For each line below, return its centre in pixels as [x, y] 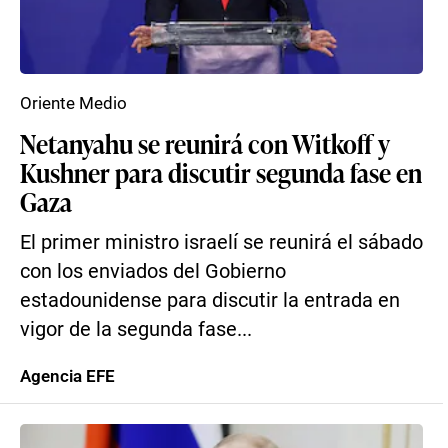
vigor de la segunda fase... [136, 329]
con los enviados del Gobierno [153, 271]
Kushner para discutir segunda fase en [221, 172]
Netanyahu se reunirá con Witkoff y [205, 143]
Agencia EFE [67, 376]
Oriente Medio [73, 103]
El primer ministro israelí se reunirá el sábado [221, 242]
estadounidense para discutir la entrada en [210, 300]
